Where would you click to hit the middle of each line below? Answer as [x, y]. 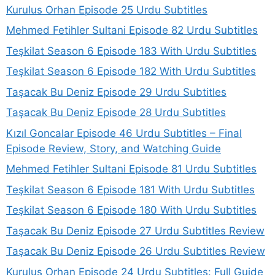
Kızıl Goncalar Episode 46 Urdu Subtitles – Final [124, 133]
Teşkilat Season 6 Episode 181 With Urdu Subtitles [130, 189]
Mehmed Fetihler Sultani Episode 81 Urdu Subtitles [131, 169]
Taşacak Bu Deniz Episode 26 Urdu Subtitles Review [136, 251]
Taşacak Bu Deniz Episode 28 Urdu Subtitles [116, 112]
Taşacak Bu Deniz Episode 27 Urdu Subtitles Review [135, 230]
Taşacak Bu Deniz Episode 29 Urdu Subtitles [116, 92]
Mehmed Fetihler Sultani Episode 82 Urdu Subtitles [132, 30]
